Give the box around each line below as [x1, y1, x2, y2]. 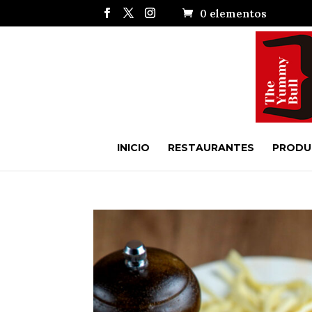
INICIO [116, 141, 150, 155]
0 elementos [200, 7, 267, 21]
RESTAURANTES [167, 141, 254, 155]
